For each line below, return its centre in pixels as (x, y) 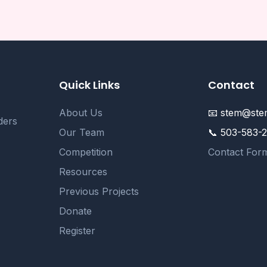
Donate (76, 211)
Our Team (82, 132)
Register (77, 231)
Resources (83, 172)
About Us (81, 113)
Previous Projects (99, 191)
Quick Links (90, 85)
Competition (86, 152)
